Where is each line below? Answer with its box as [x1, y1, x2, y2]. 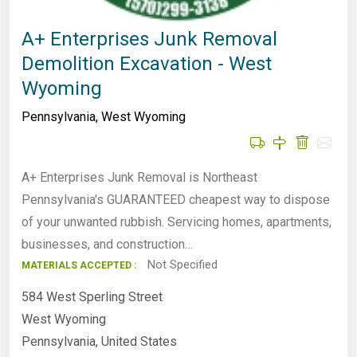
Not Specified [144, 257, 218, 272]
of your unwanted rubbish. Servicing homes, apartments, [22, 214, 331, 229]
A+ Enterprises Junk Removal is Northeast [22, 169, 257, 185]
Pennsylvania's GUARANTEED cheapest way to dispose [22, 191, 330, 207]
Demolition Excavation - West [22, 52, 272, 75]
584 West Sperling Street [22, 288, 163, 304]
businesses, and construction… [22, 236, 193, 252]
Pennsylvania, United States [22, 333, 177, 349]
